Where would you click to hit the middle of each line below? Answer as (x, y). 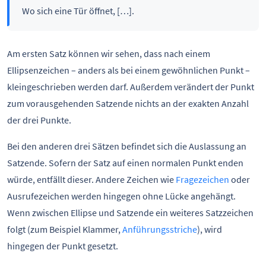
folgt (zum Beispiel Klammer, (65, 229)
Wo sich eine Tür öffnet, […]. (78, 10)
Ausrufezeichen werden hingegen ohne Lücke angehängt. (121, 196)
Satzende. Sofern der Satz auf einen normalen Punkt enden (125, 162)
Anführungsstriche (160, 229)
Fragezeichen (202, 179)
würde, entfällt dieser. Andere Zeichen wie (91, 179)
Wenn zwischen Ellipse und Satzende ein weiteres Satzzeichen (130, 212)
